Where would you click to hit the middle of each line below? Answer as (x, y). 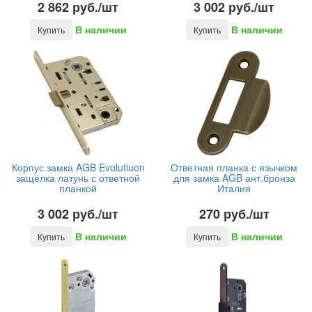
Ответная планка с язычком (234, 167)
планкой (78, 188)
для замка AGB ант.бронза (234, 178)
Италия (234, 188)
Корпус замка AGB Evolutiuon (78, 167)
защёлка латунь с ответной (78, 178)
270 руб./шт (234, 214)
